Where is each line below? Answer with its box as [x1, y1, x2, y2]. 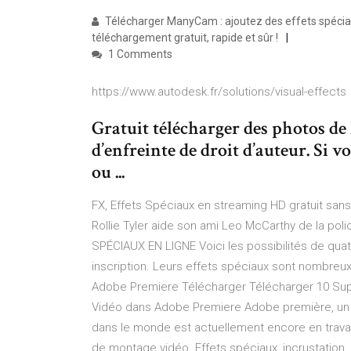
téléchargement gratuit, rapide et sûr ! [92, 31, 278, 44]
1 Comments [106, 48, 172, 60]
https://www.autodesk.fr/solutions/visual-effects [92, 85, 346, 99]
